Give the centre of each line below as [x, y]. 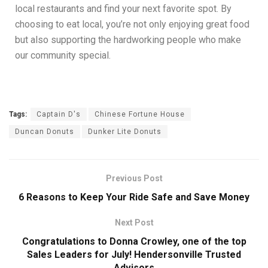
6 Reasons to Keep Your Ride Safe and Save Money [134, 197]
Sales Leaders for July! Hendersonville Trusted [134, 255]
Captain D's [59, 115]
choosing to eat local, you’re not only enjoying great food [132, 25]
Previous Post [134, 179]
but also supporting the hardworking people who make [128, 40]
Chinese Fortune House [140, 115]
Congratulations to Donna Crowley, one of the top [134, 242]
